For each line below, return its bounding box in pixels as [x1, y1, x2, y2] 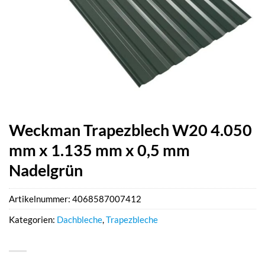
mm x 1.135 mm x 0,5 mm [9, 140, 190, 160]
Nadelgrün [9, 160, 83, 180]
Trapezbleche [106, 214, 158, 225]
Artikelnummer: [9, 193, 72, 205]
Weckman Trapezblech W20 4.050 [9, 120, 252, 140]
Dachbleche [57, 214, 102, 225]
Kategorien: [9, 214, 57, 225]
